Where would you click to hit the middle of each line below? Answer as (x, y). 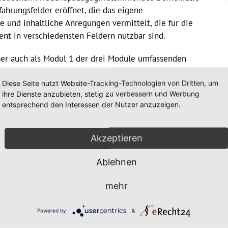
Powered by (52, 210)
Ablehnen (117, 162)
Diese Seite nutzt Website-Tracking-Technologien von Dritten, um (110, 83)
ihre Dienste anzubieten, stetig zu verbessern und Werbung (101, 93)
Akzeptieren (117, 138)
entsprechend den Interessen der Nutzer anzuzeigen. (91, 104)
